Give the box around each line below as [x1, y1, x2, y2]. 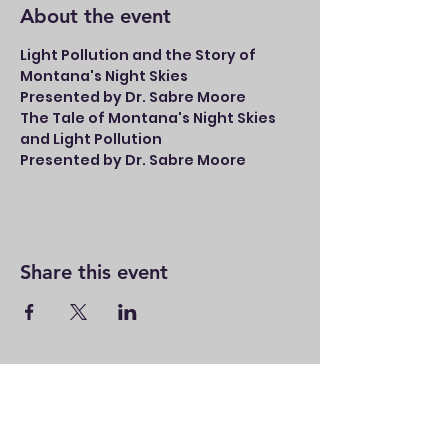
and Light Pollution [20, 129, 162, 149]
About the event [20, 4, 171, 28]
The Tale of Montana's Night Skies [20, 108, 279, 128]
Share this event [20, 260, 168, 284]
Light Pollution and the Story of [20, 45, 259, 65]
